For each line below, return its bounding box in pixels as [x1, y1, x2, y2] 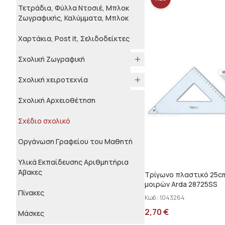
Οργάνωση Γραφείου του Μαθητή [18, 137, 133, 146]
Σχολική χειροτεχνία [18, 75, 88, 84]
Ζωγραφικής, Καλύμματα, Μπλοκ [18, 13, 129, 23]
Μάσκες [18, 208, 44, 218]
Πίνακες [18, 188, 44, 197]
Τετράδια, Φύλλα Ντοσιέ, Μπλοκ [18, 3, 55, 13]
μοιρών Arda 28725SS [145, 179, 217, 189]
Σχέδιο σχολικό [18, 116, 70, 126]
